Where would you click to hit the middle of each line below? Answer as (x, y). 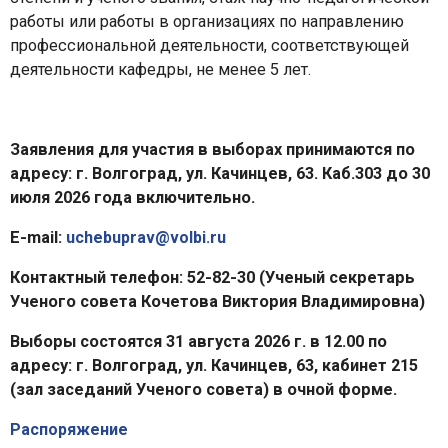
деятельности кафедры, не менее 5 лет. (160, 69)
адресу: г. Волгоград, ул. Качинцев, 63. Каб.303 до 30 (220, 173)
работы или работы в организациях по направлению (207, 21)
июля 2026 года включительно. (132, 197)
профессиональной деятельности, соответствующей (209, 45)
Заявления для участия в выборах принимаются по (212, 149)
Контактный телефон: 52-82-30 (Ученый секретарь (212, 277)
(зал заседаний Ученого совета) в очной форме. (203, 389)
